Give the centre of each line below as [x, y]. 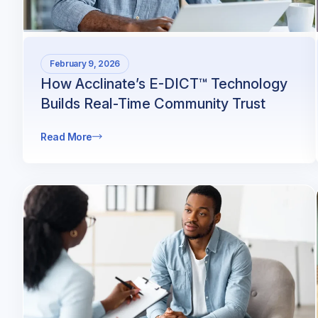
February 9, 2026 [85, 63]
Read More [66, 136]
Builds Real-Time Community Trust [153, 103]
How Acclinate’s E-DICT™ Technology [164, 83]
